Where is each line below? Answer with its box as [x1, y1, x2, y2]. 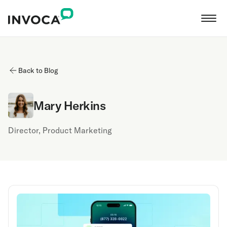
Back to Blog [18, 66, 58, 75]
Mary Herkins [33, 97, 106, 113]
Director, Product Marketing [8, 125, 112, 135]
